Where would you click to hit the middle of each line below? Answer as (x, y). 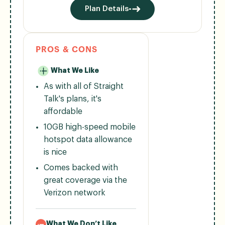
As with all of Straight (84, 86)
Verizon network (75, 193)
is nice (55, 152)
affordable (63, 111)
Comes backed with (81, 167)
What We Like (75, 71)
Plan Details (106, 9)
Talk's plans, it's (73, 99)
